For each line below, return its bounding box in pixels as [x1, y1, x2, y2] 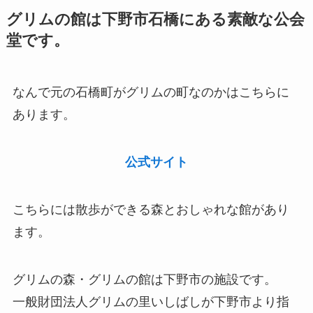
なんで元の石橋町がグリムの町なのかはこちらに [12, 85, 289, 100]
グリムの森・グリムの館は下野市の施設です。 [12, 272, 277, 286]
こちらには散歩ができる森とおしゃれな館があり [12, 203, 289, 217]
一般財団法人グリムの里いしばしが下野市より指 [12, 294, 289, 309]
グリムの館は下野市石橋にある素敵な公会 [6, 11, 305, 29]
